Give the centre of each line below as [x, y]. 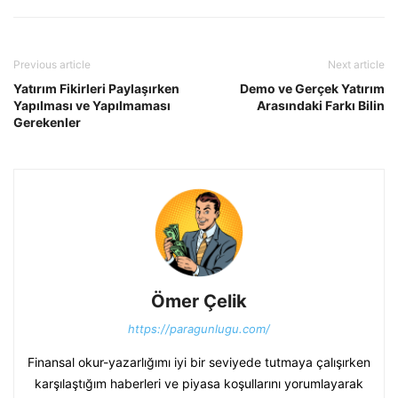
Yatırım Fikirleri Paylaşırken [96, 88]
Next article [356, 64]
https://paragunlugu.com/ [199, 328]
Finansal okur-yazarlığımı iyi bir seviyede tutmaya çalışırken [199, 362]
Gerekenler [47, 122]
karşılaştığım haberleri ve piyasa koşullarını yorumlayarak [199, 383]
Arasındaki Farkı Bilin [321, 105]
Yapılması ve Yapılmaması [92, 105]
